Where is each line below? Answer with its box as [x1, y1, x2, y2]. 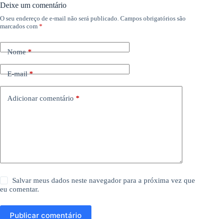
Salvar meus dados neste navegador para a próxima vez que [12, 176, 196, 184]
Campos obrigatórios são [120, 15, 186, 22]
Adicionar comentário [7, 94, 74, 102]
